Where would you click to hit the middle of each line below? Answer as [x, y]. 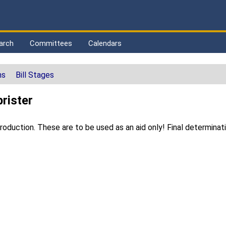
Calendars [105, 43]
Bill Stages [35, 75]
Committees [51, 43]
